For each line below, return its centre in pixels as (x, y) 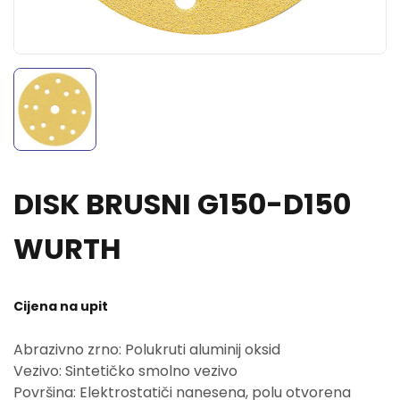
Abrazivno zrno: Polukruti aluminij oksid (147, 350)
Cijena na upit (61, 306)
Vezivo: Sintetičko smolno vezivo (125, 371)
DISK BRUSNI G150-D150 (182, 204)
